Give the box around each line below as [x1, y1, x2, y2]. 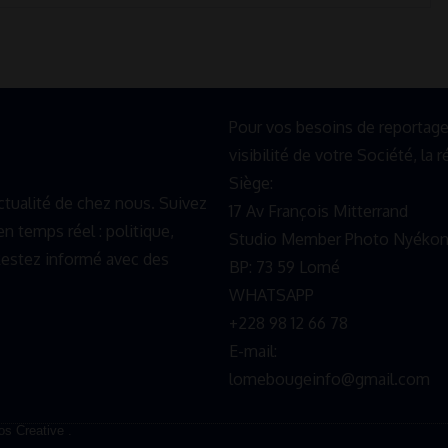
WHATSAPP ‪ [229, 285, 319, 306]
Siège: [229, 173, 274, 194]
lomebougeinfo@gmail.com [229, 369, 431, 390]
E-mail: [229, 341, 278, 362]
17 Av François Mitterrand [229, 201, 409, 222]
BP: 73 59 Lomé [229, 257, 341, 278]
